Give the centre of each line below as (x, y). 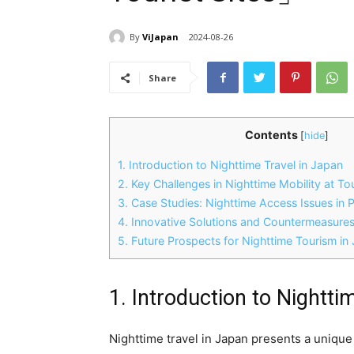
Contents (271, 135)
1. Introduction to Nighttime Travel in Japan (230, 165)
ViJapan (160, 36)
